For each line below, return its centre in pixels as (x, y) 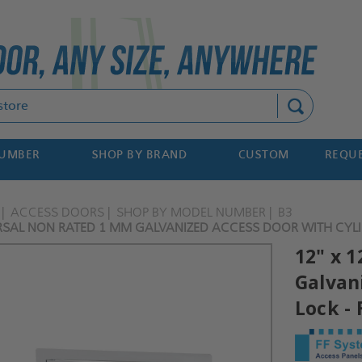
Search (137, 98)
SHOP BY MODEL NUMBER (192, 212)
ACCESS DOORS (58, 212)
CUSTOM (263, 155)
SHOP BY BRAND (139, 155)
